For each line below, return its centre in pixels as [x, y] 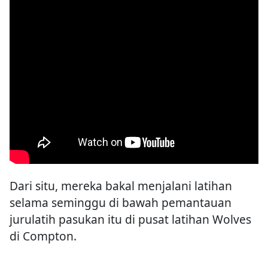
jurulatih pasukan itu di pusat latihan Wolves [130, 220]
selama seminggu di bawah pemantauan [121, 203]
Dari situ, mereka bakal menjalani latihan [121, 186]
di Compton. [43, 236]
